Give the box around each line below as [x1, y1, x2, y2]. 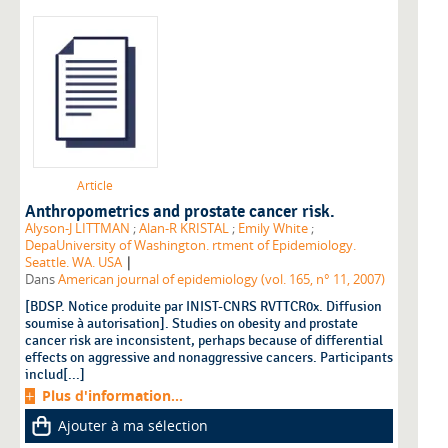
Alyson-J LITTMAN [25, 220, 130, 238]
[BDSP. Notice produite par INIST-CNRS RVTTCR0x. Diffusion [25, 298, 382, 316]
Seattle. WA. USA [25, 254, 122, 272]
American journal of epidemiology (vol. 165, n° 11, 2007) [58, 271, 385, 289]
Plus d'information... [42, 386, 183, 406]
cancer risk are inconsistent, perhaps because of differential [25, 332, 383, 350]
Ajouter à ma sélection [58, 416, 208, 436]
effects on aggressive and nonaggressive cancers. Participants [25, 349, 393, 367]
